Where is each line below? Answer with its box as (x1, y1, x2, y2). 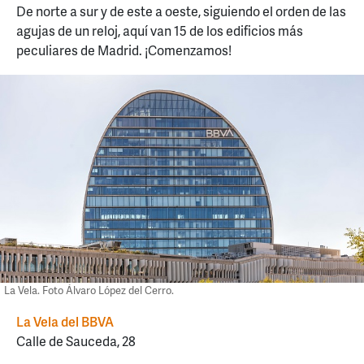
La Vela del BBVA (16, 312, 114, 331)
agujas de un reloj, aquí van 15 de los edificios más (16, 21, 303, 41)
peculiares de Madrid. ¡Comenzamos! (16, 41, 232, 60)
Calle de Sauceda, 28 (16, 331, 136, 351)
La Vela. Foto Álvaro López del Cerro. (4, 282, 174, 297)
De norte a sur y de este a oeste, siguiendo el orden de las (16, 2, 346, 21)
